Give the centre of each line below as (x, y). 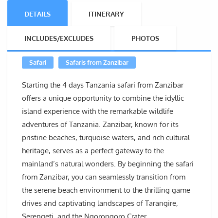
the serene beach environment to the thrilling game (106, 190)
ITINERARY (106, 14)
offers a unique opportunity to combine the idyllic (103, 98)
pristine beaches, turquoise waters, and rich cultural (106, 138)
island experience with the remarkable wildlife (98, 111)
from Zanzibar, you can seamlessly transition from (104, 177)
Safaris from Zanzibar (97, 63)
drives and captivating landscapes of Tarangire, (100, 203)
